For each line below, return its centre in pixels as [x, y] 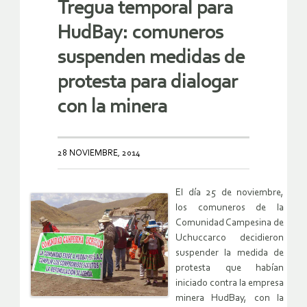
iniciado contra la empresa [230, 284]
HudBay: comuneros [140, 34]
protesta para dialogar [148, 83]
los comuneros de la [230, 208]
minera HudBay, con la [230, 299]
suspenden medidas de [151, 58]
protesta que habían [230, 269]
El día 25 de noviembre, [230, 193]
